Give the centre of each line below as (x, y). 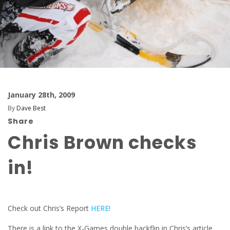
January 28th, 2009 (41, 95)
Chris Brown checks (102, 142)
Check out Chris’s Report (49, 208)
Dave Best (31, 108)
